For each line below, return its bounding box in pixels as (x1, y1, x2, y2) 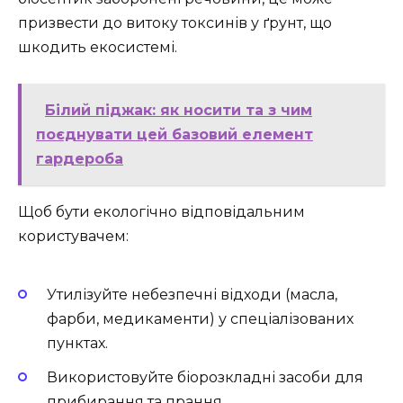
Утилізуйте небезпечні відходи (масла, (47, 286, 337, 304)
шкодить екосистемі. (18, 38, 177, 56)
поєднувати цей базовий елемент (36, 125, 313, 143)
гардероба (36, 149, 123, 167)
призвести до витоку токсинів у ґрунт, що (18, 13, 332, 31)
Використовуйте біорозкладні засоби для (47, 369, 363, 387)
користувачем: (18, 227, 129, 245)
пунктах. (47, 335, 108, 353)
